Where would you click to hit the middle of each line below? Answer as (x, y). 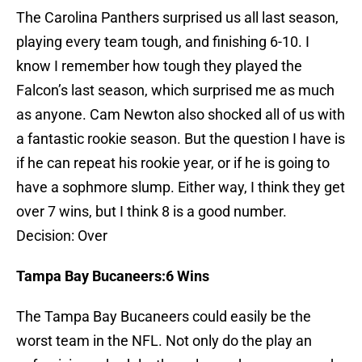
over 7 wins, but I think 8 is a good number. (152, 212)
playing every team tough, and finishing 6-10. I (163, 42)
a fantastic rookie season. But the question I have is (181, 139)
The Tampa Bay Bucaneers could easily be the (164, 317)
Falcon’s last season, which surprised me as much (175, 90)
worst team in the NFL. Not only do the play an (164, 341)
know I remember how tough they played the (159, 66)
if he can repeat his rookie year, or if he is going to (173, 163)
